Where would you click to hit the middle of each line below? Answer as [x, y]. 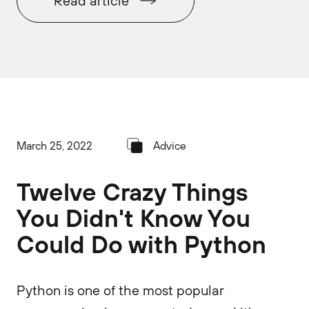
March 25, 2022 [54, 145]
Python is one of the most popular [120, 290]
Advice [170, 145]
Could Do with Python [141, 244]
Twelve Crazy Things [132, 191]
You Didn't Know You [133, 218]
